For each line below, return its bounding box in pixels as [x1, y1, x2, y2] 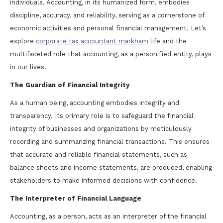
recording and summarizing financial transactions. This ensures [10, 137, 210, 145]
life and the [148, 37, 187, 45]
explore [10, 37, 36, 45]
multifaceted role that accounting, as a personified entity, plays [10, 50, 212, 58]
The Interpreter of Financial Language [10, 194, 141, 202]
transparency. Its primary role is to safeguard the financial [10, 111, 194, 119]
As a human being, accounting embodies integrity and [10, 99, 179, 107]
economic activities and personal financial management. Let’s [10, 24, 206, 32]
